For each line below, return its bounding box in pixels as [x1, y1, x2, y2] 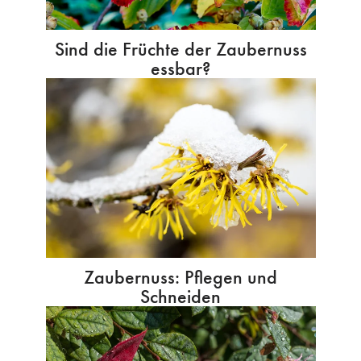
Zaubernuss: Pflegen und [84, 264, 277, 290]
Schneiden [140, 284, 221, 309]
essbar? [151, 55, 210, 81]
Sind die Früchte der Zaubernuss [54, 35, 307, 61]
